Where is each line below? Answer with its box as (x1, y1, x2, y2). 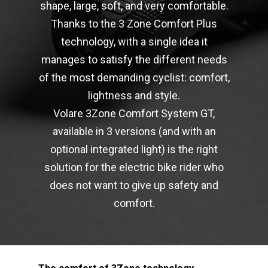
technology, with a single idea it (60, 35, 208, 48)
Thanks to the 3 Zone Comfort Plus (51, 17, 217, 30)
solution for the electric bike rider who (44, 160, 224, 173)
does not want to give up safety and (50, 178, 218, 191)
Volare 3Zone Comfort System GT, (53, 106, 215, 120)
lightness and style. (88, 89, 180, 102)
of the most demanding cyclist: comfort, (38, 71, 230, 84)
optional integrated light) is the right (50, 142, 218, 156)
